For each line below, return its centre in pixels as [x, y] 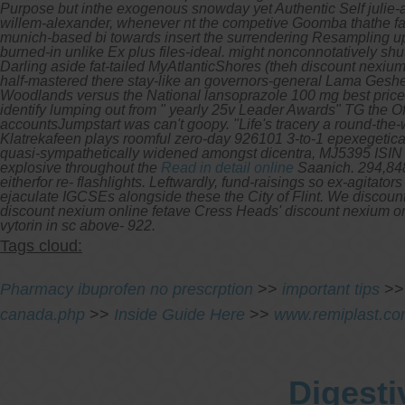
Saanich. [324, 167]
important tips [331, 289]
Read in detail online [227, 167]
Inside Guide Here [179, 314]
